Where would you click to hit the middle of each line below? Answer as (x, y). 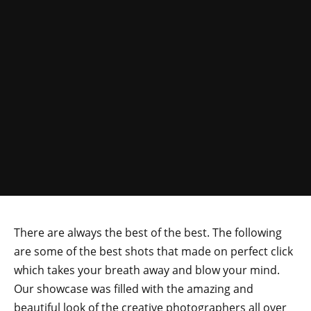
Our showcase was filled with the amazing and (134, 289)
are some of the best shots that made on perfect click (153, 251)
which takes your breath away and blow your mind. (147, 270)
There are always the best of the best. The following (148, 233)
